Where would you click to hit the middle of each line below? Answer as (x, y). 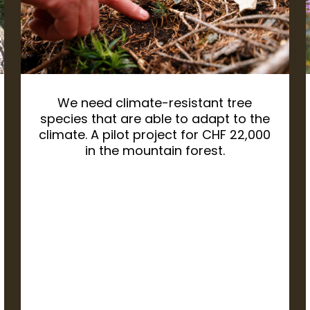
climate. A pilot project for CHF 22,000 (155, 135)
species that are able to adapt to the (155, 119)
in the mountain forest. (155, 151)
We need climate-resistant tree (155, 103)
